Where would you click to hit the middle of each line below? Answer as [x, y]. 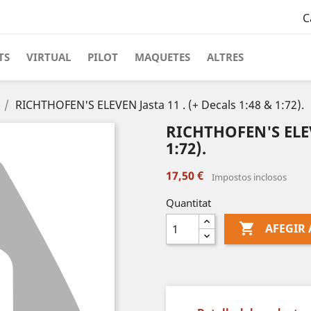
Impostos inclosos [249, 177]
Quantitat [188, 203]
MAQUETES [162, 57]
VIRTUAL [49, 57]
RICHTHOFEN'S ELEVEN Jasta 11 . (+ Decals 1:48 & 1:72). [160, 105]
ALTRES [225, 57]
